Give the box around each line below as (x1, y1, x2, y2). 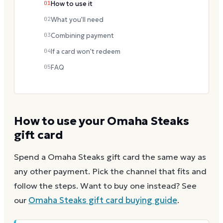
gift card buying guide (87, 195, 177, 206)
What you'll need (51, 15, 104, 24)
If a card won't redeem (51, 47, 120, 56)
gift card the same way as (105, 152, 206, 163)
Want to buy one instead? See (80, 181, 197, 192)
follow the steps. (14, 181, 78, 192)
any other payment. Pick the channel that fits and (14, 166, 207, 177)
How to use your (14, 113, 108, 128)
